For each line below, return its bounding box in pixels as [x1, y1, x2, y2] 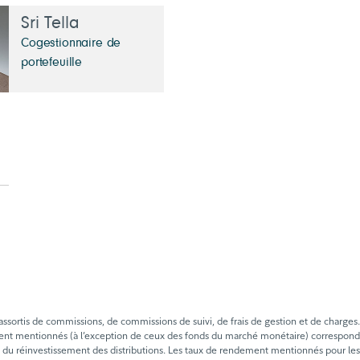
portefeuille [21, 55, 83, 69]
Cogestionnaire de [21, 36, 121, 50]
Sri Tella [21, 14, 80, 33]
